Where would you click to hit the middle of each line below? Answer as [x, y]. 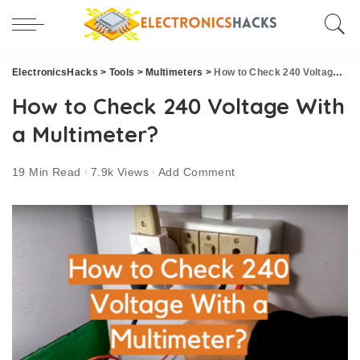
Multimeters [174, 72]
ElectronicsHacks [55, 72]
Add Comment [197, 172]
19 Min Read [47, 172]
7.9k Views [120, 172]
